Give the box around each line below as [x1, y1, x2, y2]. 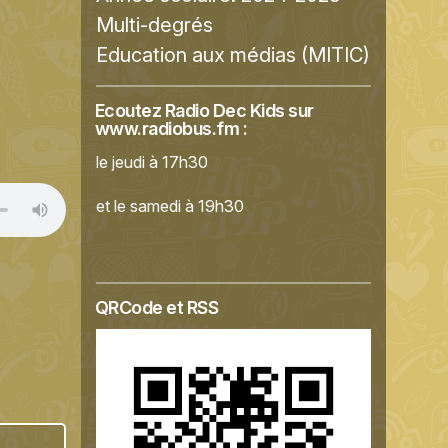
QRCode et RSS [94, 297, 219, 318]
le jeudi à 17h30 [96, 152, 208, 172]
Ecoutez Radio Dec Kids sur [94, 100, 314, 121]
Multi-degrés [96, 13, 213, 37]
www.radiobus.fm [94, 118, 240, 139]
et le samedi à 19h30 [96, 196, 244, 216]
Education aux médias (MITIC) [96, 43, 370, 67]
